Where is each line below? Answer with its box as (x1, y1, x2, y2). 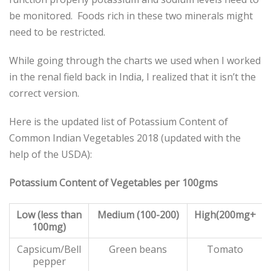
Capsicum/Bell (17, 242, 81, 256)
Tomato (207, 242, 243, 256)
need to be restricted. (9, 25, 105, 39)
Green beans (109, 242, 167, 256)
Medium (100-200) (97, 207, 179, 221)
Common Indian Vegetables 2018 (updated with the (9, 131, 241, 145)
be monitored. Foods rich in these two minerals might (9, 8, 253, 22)
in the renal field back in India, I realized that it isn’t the (9, 70, 256, 83)
